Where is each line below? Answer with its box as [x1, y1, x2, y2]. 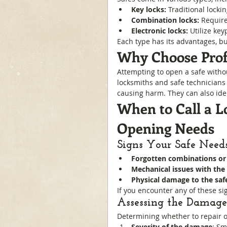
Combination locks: [131, 15, 199, 25]
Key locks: [131, 5, 166, 14]
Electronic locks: [131, 26, 188, 35]
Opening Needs [117, 119, 214, 137]
